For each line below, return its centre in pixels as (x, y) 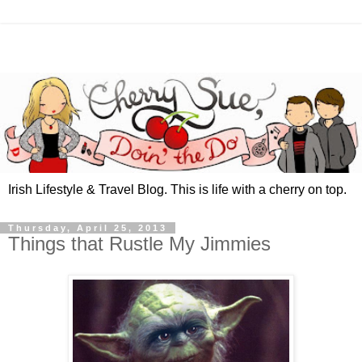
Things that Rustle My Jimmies (139, 244)
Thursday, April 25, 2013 (88, 228)
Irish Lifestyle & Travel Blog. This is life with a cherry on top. (177, 190)
